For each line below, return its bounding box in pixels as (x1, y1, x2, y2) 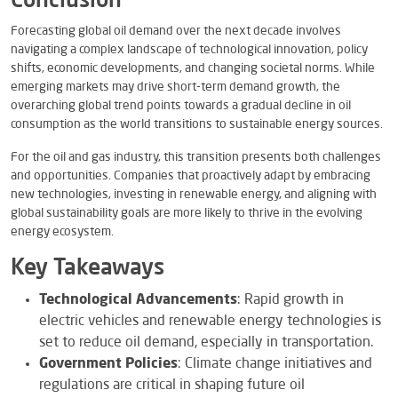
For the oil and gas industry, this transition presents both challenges (11, 150, 381, 163)
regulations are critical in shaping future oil (39, 378, 305, 393)
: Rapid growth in (237, 292, 344, 307)
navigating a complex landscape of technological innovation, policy (11, 43, 368, 56)
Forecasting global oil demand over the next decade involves (11, 24, 341, 37)
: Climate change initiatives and (178, 356, 372, 371)
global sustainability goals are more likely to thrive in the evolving (11, 206, 362, 219)
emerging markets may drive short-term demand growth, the (11, 80, 340, 93)
